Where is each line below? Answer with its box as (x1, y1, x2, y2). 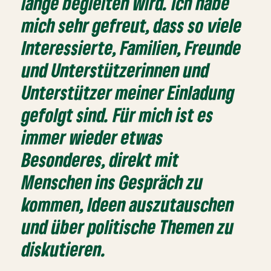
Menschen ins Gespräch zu (22, 169, 204, 194)
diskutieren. (22, 237, 107, 261)
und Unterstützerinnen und (22, 57, 210, 82)
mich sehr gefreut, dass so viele (22, 13, 243, 37)
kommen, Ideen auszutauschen (22, 192, 235, 216)
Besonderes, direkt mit (22, 147, 180, 171)
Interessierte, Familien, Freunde (22, 35, 242, 59)
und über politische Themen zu (22, 214, 235, 238)
